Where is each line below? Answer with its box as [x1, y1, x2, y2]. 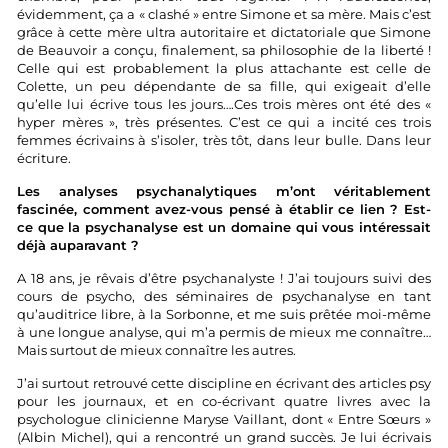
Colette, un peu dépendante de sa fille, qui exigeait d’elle [17, 78, 431, 94]
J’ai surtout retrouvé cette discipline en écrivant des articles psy [17, 375, 431, 391]
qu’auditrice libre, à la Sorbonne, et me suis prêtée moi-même [17, 306, 431, 322]
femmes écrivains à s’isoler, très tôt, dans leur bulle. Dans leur [17, 132, 431, 148]
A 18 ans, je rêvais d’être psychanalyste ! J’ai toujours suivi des [17, 270, 431, 286]
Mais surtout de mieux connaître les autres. [17, 342, 296, 358]
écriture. [17, 150, 71, 166]
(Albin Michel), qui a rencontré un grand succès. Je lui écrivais [17, 429, 431, 445]
